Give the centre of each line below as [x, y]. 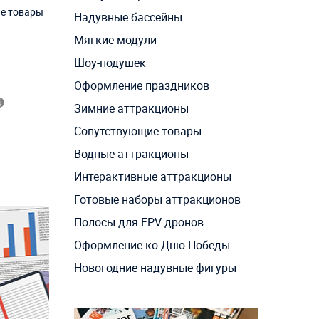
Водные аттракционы [131, 153]
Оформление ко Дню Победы [152, 245]
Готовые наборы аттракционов [157, 199]
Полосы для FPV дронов [138, 222]
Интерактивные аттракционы [152, 176]
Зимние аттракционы [131, 108]
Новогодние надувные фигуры [155, 267]
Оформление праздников [141, 85]
